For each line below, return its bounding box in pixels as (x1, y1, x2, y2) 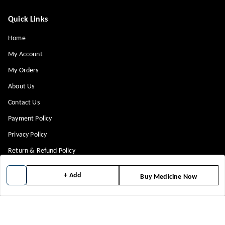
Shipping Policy (8, 163, 51, 171)
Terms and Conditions (8, 179, 70, 187)
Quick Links (8, 16, 48, 24)
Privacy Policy (8, 131, 47, 139)
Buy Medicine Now (140, 173, 197, 181)
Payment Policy (8, 115, 52, 123)
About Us (8, 83, 35, 91)
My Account (8, 51, 43, 59)
